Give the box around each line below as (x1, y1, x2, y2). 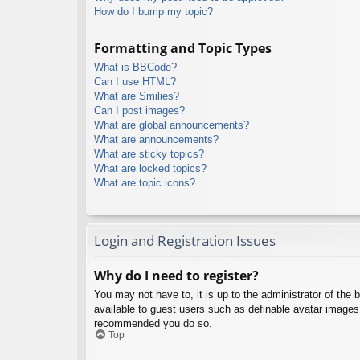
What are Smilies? (94, 89, 179, 102)
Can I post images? (94, 104, 185, 117)
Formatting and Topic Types (94, 39, 272, 57)
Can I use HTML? (94, 75, 176, 88)
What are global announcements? (94, 118, 249, 131)
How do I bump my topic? (94, 5, 213, 18)
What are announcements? (94, 133, 219, 145)
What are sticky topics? (94, 147, 204, 160)
